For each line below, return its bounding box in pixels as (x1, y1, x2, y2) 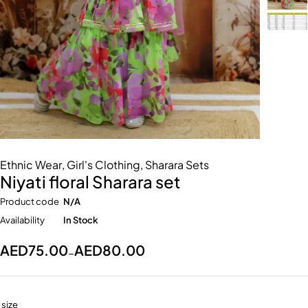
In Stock (63, 214, 98, 226)
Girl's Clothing (67, 157, 140, 173)
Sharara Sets (145, 157, 209, 173)
